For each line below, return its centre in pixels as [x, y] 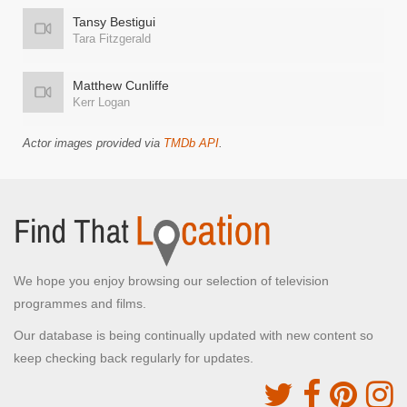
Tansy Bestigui [114, 22]
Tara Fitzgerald [112, 39]
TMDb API [191, 143]
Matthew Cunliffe [121, 85]
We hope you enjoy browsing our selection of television [171, 281]
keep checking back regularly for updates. [134, 358]
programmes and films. [80, 303]
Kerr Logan [101, 102]
